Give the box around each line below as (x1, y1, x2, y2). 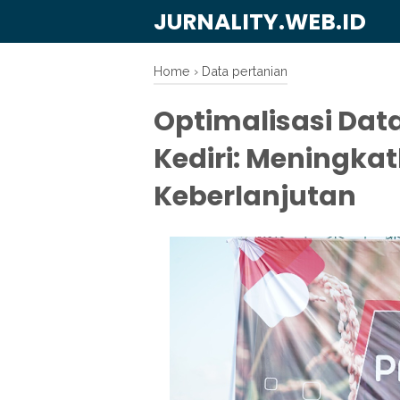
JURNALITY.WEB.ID (154, 6, 366, 37)
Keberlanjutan (154, 178, 356, 215)
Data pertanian (202, 63, 287, 79)
